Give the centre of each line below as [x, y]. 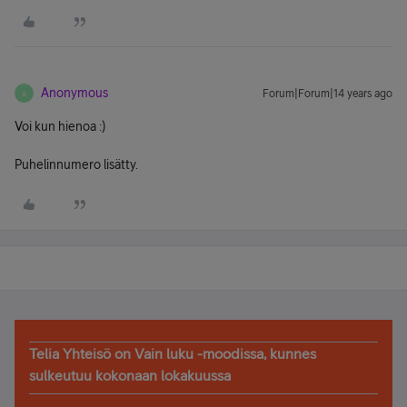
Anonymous [74, 93]
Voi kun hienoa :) [60, 126]
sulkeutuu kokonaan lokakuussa [130, 375]
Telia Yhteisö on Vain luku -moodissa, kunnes [173, 353]
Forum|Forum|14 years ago [328, 94]
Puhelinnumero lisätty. [76, 164]
